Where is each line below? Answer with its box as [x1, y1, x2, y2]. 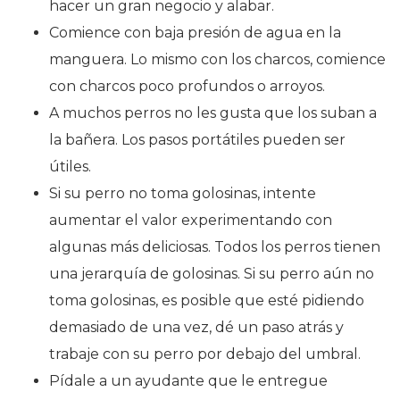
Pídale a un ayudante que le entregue [49, 371, 328, 389]
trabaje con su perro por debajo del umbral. [49, 345, 361, 362]
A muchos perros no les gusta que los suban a [49, 104, 377, 121]
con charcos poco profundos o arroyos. [49, 77, 325, 95]
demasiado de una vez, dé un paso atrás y [49, 318, 344, 336]
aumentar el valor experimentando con [49, 211, 332, 229]
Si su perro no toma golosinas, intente [49, 184, 316, 202]
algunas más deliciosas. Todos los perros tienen [49, 237, 380, 255]
